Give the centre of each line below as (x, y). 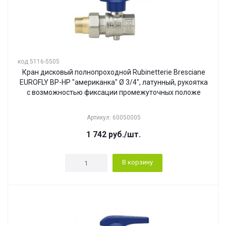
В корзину (137, 162)
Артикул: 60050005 (114, 118)
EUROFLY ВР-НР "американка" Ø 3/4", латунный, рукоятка (114, 82)
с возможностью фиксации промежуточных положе (114, 92)
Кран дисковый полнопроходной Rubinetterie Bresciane (114, 72)
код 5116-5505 (39, 62)
